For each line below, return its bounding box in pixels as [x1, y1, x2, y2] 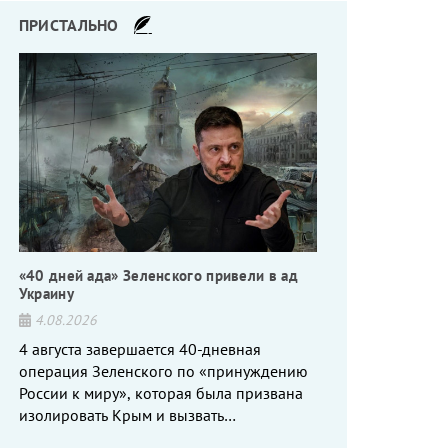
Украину [18, 283, 74, 303]
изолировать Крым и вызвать [18, 404, 224, 425]
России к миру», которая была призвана [18, 382, 303, 403]
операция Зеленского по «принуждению [18, 360, 308, 381]
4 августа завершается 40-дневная [18, 338, 261, 359]
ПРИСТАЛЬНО [18, 15, 119, 36]
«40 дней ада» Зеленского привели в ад [18, 265, 298, 285]
